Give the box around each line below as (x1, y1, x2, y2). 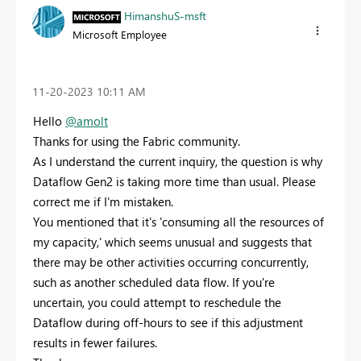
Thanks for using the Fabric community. (33, 132, 240, 149)
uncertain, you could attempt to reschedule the (33, 293, 281, 310)
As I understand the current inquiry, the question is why (33, 152, 322, 169)
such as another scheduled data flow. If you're (33, 273, 275, 290)
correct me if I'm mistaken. (33, 193, 173, 210)
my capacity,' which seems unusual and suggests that (33, 233, 312, 250)
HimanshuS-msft (124, 7, 206, 23)
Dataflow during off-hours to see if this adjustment (33, 313, 303, 330)
